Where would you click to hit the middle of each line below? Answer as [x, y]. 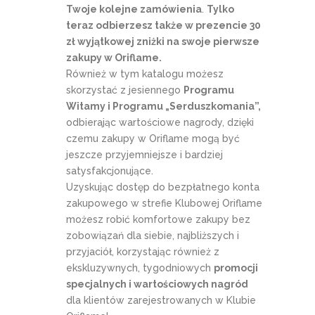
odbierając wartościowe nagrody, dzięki [160, 122]
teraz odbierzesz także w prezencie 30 [163, 25]
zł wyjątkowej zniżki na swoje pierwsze [163, 41]
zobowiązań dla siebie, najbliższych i [153, 235]
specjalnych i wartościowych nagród [157, 284]
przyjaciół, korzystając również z [143, 251]
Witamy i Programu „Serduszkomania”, [163, 106]
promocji [236, 268]
